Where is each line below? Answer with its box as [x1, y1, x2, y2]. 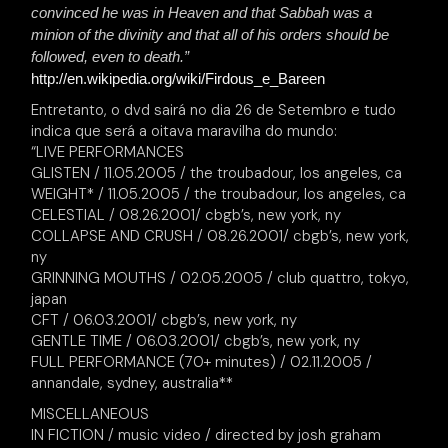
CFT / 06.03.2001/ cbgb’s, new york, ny [31, 310, 298, 330]
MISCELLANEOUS [31, 404, 150, 424]
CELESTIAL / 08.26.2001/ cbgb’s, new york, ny [31, 205, 342, 225]
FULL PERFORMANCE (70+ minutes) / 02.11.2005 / [31, 352, 373, 372]
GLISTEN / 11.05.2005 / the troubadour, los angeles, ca [31, 163, 403, 183]
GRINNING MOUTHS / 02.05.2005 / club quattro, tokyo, [31, 268, 410, 288]
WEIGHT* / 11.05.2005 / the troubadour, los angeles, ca [31, 184, 407, 204]
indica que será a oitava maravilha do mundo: [31, 121, 338, 141]
